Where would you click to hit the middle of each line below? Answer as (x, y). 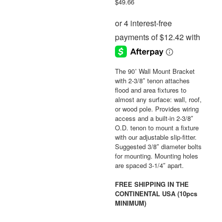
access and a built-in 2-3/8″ (154, 118)
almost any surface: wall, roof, (158, 99)
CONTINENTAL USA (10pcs (156, 194)
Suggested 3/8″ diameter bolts (158, 146)
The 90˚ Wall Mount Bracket (155, 71)
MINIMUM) (130, 203)
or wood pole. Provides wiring (157, 109)
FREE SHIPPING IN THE (152, 184)
